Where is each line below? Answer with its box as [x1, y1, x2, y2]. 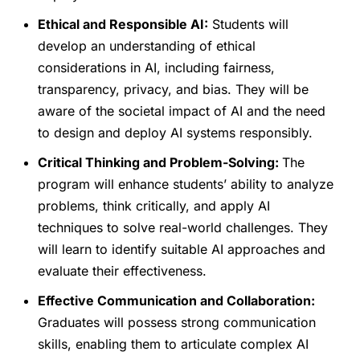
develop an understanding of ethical [38, 37, 256, 54]
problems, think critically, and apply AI [38, 197, 271, 214]
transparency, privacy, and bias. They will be [38, 80, 309, 97]
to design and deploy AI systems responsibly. [38, 124, 313, 141]
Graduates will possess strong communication [38, 313, 317, 330]
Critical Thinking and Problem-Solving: [38, 153, 283, 170]
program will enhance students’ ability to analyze [38, 175, 334, 192]
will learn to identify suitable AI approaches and [38, 240, 326, 257]
